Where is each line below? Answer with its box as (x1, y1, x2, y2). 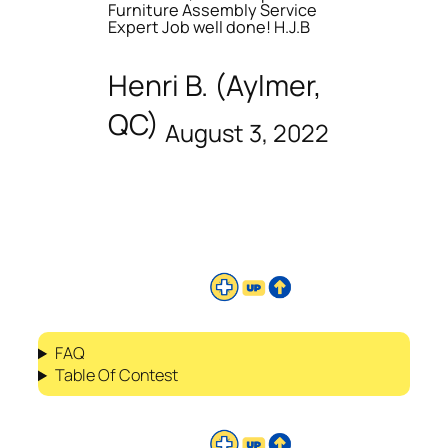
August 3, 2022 (165, 116, 329, 149)
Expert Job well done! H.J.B (108, 15, 310, 38)
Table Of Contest (55, 364, 179, 387)
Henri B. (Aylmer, (108, 65, 322, 105)
